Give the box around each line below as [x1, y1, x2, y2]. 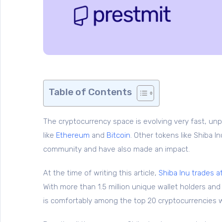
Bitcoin [107, 131, 130, 140]
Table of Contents [49, 86, 132, 98]
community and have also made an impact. [43, 145, 192, 154]
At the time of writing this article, [43, 168, 159, 178]
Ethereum [56, 131, 90, 140]
